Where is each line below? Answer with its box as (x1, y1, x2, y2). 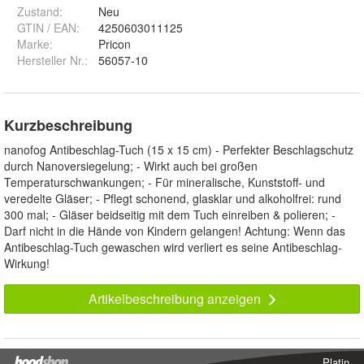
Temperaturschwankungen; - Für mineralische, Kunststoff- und (4, 174, 325, 191)
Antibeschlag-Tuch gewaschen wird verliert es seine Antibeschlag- (4, 239, 342, 256)
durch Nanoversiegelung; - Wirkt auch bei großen (4, 158, 258, 175)
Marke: (17, 36, 53, 53)
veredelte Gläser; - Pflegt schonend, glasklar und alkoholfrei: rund (4, 190, 341, 207)
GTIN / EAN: (17, 19, 80, 37)
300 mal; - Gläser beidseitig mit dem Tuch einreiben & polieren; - (4, 206, 336, 223)
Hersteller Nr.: (17, 52, 88, 69)
